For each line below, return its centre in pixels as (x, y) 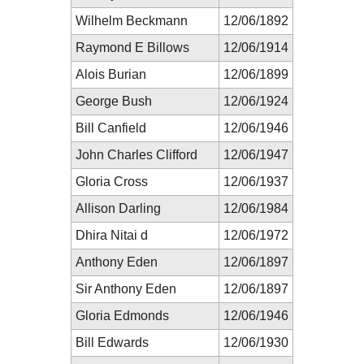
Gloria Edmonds (122, 315)
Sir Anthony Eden (126, 288)
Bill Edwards (112, 342)
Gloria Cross (112, 181)
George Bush (114, 101)
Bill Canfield (111, 128)
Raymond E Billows (132, 47)
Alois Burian (111, 74)
